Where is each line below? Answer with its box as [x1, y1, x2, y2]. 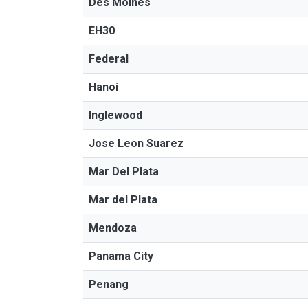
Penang [89, 278, 129, 291]
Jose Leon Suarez [89, 137, 184, 150]
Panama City [89, 250, 153, 263]
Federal [89, 52, 129, 65]
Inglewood [89, 109, 142, 122]
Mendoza [89, 221, 137, 234]
